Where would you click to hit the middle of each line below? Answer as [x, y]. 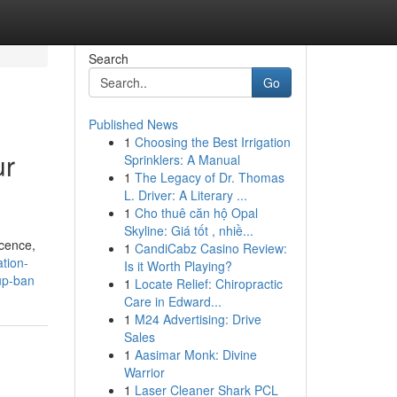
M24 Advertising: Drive [198, 319]
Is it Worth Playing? [178, 266]
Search [108, 58]
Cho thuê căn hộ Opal [196, 213]
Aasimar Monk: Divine [195, 354]
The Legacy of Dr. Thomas [209, 177]
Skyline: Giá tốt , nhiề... [188, 230]
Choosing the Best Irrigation [212, 142]
